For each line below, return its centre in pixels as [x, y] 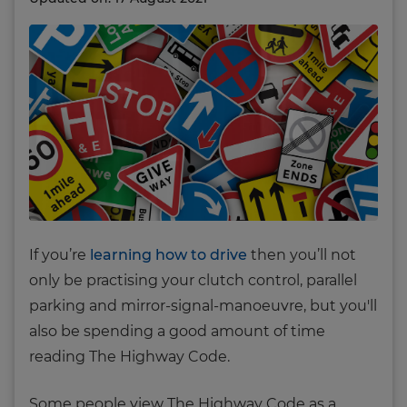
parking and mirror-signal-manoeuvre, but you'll [203, 305]
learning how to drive [169, 254]
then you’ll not [302, 254]
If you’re [60, 254]
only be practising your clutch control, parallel [193, 280]
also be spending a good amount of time [177, 331]
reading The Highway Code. [129, 356]
